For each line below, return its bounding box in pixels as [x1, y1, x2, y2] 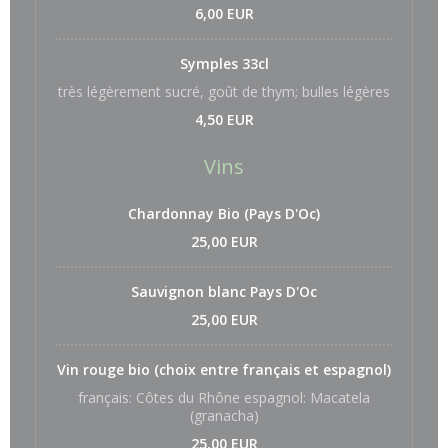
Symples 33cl [179, 54, 269, 73]
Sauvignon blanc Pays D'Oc [131, 282, 317, 301]
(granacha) [189, 406, 259, 425]
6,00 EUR [194, 4, 254, 23]
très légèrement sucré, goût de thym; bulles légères [58, 82, 390, 101]
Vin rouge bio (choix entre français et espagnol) [57, 360, 391, 379]
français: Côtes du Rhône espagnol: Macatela [78, 388, 370, 407]
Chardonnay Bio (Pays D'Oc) [128, 204, 320, 223]
